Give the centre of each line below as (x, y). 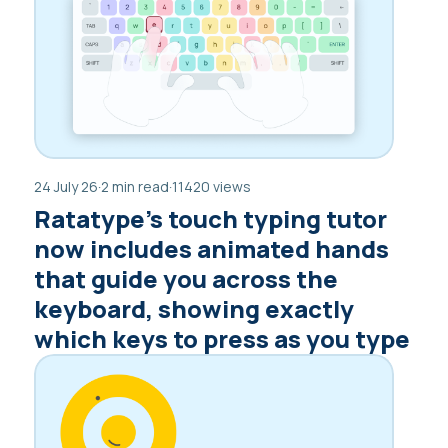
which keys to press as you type (222, 338)
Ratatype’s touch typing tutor (210, 218)
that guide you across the (186, 278)
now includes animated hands (211, 248)
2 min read (135, 186)
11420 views (211, 186)
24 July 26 (66, 186)
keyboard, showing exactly (194, 308)
